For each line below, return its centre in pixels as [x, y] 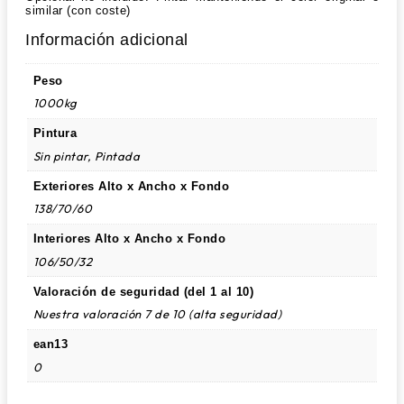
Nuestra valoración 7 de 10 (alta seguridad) [157, 314]
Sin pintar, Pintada [86, 156]
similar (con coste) [78, 11]
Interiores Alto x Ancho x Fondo [129, 239]
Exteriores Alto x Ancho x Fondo [131, 186]
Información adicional [107, 40]
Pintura [55, 133]
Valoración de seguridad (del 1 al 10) [143, 291]
